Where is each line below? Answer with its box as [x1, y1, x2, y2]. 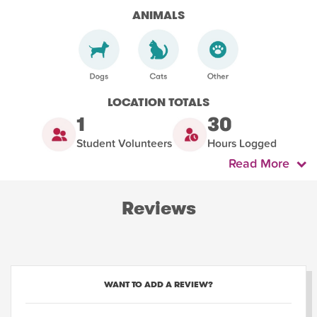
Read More [229, 156, 296, 172]
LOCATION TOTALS [108, 94, 209, 111]
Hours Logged [207, 137, 277, 151]
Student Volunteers [76, 137, 172, 151]
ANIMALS [132, 6, 185, 23]
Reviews [121, 196, 196, 221]
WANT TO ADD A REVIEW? [104, 278, 213, 291]
